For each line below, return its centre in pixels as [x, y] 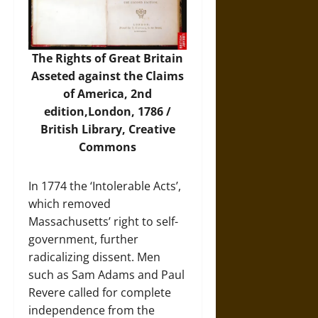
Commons [108, 147]
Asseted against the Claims [108, 76]
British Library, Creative [108, 129]
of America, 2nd [108, 93]
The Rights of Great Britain [108, 58]
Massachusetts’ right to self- [103, 221]
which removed [70, 203]
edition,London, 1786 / [108, 111]
